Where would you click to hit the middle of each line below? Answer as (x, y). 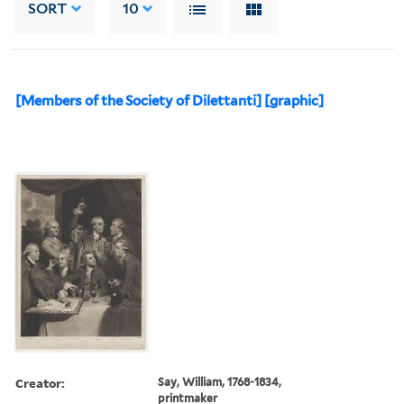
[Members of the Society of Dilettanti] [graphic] (170, 101)
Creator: (40, 382)
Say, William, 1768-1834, (220, 381)
